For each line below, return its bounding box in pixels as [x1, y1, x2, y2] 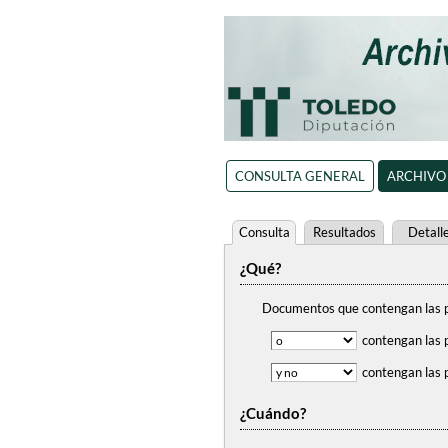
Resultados [312, 224, 376, 240]
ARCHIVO [386, 168, 446, 184]
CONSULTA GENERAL [234, 168, 365, 184]
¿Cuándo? [240, 404, 306, 422]
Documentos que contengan [262, 300, 425, 316]
